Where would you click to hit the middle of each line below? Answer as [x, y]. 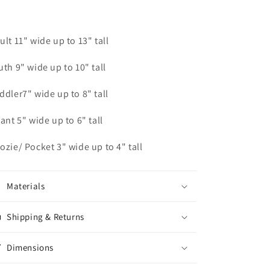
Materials [26, 186]
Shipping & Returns [46, 217]
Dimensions [30, 247]
